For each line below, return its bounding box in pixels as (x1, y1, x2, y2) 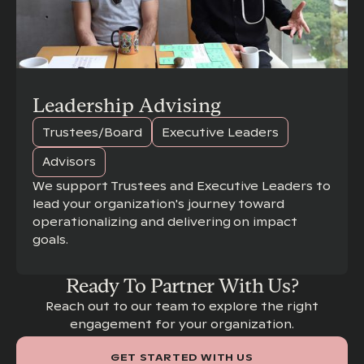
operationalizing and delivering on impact (32, 214, 298, 229)
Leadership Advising (32, 94, 221, 117)
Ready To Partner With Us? (66, 274, 298, 297)
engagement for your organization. (70, 316, 294, 331)
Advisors (42, 154, 97, 170)
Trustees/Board (42, 124, 142, 140)
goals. (32, 232, 68, 247)
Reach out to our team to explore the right (45, 298, 319, 314)
